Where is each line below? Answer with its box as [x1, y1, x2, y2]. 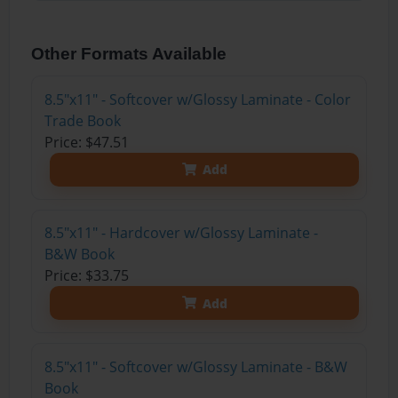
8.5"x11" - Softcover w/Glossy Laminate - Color [44, 89, 351, 109]
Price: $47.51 [44, 131, 129, 152]
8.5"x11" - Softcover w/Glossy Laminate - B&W [44, 356, 347, 377]
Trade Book [44, 110, 121, 131]
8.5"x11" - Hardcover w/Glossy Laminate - [44, 223, 318, 243]
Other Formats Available [31, 44, 227, 63]
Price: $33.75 [44, 266, 129, 286]
